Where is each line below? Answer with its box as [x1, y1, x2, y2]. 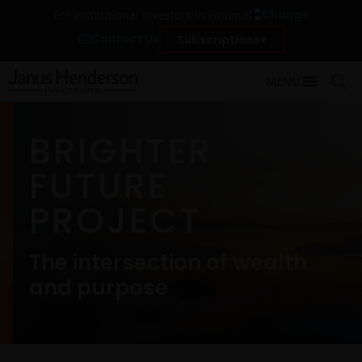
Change [262, 6, 309, 23]
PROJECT [29, 196, 202, 245]
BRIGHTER [29, 127, 213, 175]
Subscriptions [176, 31, 260, 48]
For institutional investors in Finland [53, 6, 249, 23]
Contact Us [90, 31, 159, 47]
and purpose [29, 273, 168, 302]
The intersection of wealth [29, 248, 307, 277]
